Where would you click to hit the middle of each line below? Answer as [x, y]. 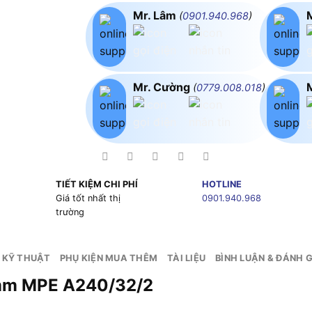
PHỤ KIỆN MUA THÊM [109, 258]
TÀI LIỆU [187, 258]
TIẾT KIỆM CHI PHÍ [96, 185]
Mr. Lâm [156, 15]
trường [70, 212]
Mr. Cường [163, 87]
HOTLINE [221, 185]
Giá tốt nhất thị [88, 198]
